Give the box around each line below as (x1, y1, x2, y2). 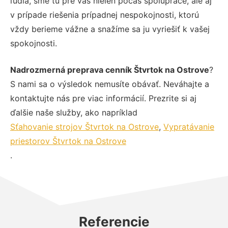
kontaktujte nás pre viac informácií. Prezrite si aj (10, 93, 196, 104)
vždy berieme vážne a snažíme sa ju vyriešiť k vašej (10, 24, 210, 35)
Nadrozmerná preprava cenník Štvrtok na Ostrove (10, 65, 209, 75)
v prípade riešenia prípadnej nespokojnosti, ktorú (10, 10, 199, 20)
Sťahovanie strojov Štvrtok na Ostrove (10, 122, 159, 132)
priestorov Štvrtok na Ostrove (10, 136, 126, 147)
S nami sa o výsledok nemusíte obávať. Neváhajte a (10, 79, 209, 90)
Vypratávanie (163, 122, 214, 132)
